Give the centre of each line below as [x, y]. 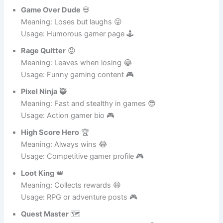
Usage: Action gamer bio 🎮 [68, 143]
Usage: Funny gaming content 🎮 [78, 102]
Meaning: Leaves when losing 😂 [77, 90]
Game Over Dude [51, 38]
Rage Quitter [44, 78]
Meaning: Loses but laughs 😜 [72, 50]
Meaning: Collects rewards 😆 [71, 213]
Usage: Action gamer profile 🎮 [73, 21]
